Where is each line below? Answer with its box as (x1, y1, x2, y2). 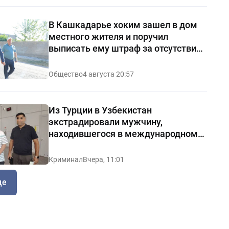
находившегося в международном (48, 128, 198, 139)
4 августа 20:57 (82, 70, 134, 78)
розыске (48, 140, 85, 151)
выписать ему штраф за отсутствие (48, 42, 201, 54)
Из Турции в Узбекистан (48, 104, 152, 116)
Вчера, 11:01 (82, 155, 124, 164)
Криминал (48, 155, 83, 164)
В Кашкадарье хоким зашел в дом (48, 19, 197, 30)
